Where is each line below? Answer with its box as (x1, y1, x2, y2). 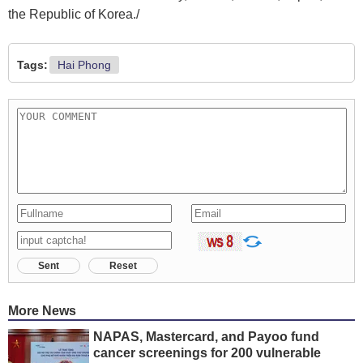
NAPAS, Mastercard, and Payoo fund (93, 329, 319, 344)
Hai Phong (58, 58, 111, 71)
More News (8, 303, 76, 318)
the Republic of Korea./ (8, 6, 139, 21)
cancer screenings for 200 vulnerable (93, 345, 321, 360)
